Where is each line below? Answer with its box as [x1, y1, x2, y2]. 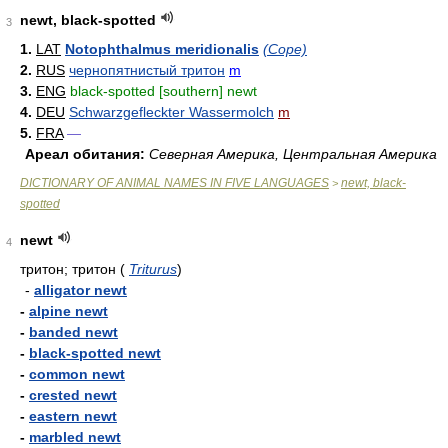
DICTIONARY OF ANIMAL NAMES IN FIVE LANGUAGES [20, 176, 329, 190]
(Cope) [263, 41, 307, 57]
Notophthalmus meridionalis [65, 41, 259, 57]
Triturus [129, 261, 177, 277]
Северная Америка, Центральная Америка [149, 146, 437, 162]
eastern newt [29, 408, 117, 424]
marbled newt [29, 429, 121, 445]
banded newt [29, 324, 118, 340]
